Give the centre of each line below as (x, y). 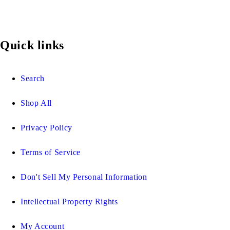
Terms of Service (51, 152)
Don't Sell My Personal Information (84, 177)
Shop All (36, 103)
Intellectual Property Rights (69, 201)
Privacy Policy (46, 127)
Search (33, 78)
